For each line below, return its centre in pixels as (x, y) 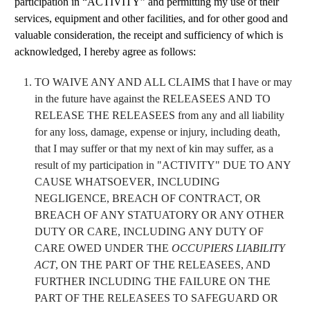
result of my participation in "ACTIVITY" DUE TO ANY (163, 165)
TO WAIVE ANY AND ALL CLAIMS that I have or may (163, 82)
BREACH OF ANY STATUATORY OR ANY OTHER (159, 215)
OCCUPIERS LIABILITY (228, 248)
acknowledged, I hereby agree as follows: (105, 51)
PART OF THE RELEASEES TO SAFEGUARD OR (156, 298)
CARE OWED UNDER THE (103, 248)
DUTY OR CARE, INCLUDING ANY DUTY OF (149, 231)
